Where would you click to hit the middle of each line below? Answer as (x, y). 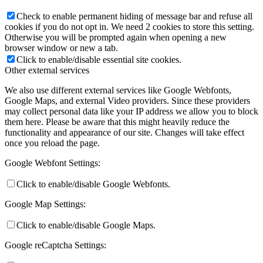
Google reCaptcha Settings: (55, 245)
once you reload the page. (52, 143)
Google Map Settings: (45, 204)
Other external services (47, 70)
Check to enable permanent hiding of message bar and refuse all (134, 16)
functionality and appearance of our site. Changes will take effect (124, 132)
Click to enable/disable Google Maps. (86, 225)
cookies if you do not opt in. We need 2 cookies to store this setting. (129, 26)
